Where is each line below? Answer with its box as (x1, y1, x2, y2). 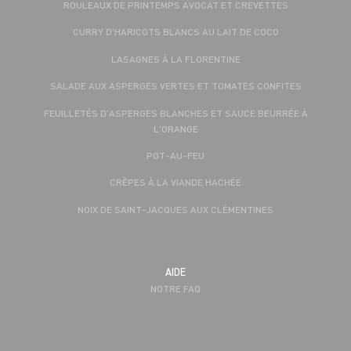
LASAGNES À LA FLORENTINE (110, 52, 241, 65)
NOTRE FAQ (150, 282, 201, 295)
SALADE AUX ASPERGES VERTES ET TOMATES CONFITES (49, 79, 302, 92)
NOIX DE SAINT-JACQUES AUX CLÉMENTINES (78, 202, 273, 215)
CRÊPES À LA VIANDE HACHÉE (110, 175, 241, 189)
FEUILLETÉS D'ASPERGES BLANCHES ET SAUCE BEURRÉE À (43, 106, 308, 119)
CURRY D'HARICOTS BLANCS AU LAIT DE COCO (72, 25, 279, 38)
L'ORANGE (153, 121, 198, 135)
